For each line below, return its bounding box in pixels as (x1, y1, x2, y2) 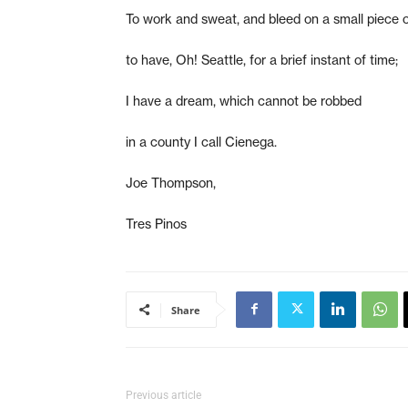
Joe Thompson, (126, 174, 216, 191)
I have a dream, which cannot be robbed (126, 92, 362, 109)
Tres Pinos (126, 215, 187, 232)
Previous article (126, 388, 201, 402)
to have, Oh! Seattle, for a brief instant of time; (126, 51, 398, 68)
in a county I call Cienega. (126, 133, 277, 150)
